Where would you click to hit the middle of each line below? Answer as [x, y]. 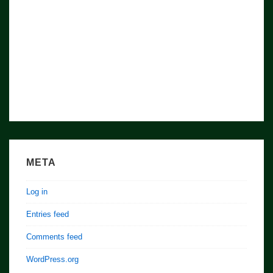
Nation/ [33, 17]
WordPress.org [52, 259]
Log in [37, 191]
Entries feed [48, 214]
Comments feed [54, 236]
